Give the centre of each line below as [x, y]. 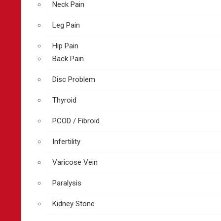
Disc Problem [74, 79]
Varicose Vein [75, 162]
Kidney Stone [74, 204]
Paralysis [67, 183]
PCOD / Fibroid [76, 121]
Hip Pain [65, 46]
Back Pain [68, 59]
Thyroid [64, 100]
